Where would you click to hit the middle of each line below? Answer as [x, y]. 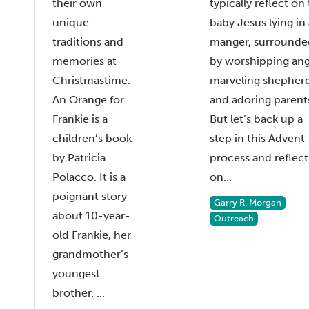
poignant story [90, 196]
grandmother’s [90, 254]
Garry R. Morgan [248, 202]
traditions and [88, 41]
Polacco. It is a [89, 177]
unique [71, 22]
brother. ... [79, 292]
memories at [84, 61]
